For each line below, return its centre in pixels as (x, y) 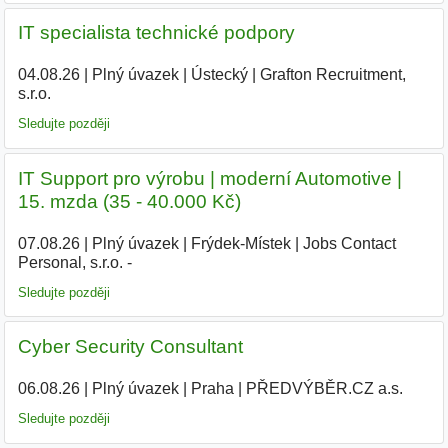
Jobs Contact (349, 243)
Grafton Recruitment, (332, 75)
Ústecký (219, 75)
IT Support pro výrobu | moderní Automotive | (209, 178)
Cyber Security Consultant (130, 347)
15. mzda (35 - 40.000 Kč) (129, 201)
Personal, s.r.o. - (74, 262)
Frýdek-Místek (240, 243)
